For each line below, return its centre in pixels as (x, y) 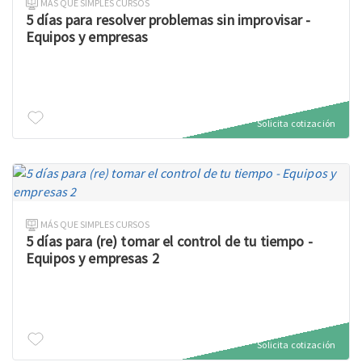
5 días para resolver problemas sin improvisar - (168, 20)
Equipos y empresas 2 (93, 258)
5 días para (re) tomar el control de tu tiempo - (169, 241)
